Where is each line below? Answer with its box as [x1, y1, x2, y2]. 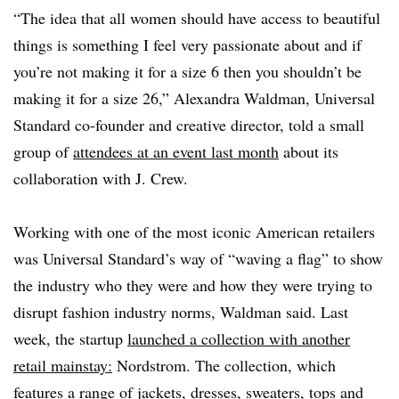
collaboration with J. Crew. [13, 167, 188, 189]
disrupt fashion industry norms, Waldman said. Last [13, 301, 348, 322]
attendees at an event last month [73, 141, 279, 162]
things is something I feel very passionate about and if [13, 34, 362, 55]
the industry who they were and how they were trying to [13, 274, 372, 296]
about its [279, 141, 338, 162]
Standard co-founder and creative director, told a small [13, 114, 364, 135]
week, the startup [13, 328, 127, 349]
